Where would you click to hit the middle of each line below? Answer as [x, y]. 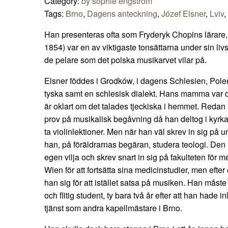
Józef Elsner [183, 14]
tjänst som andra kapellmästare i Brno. [113, 208]
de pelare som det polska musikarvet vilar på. [125, 60]
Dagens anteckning [122, 14]
